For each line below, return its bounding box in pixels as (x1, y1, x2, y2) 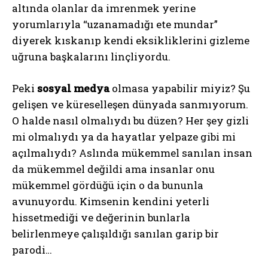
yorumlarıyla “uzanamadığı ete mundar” (12, 17, 218, 31)
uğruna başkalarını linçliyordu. (12, 49, 170, 63)
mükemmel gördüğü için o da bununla (12, 178, 203, 192)
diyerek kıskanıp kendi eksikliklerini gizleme (12, 33, 249, 47)
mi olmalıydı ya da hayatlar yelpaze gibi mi (12, 129, 236, 144)
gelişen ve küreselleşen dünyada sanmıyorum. (12, 97, 248, 111)
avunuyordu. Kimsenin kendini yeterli (12, 194, 209, 208)
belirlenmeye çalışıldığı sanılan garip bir (12, 226, 219, 240)
